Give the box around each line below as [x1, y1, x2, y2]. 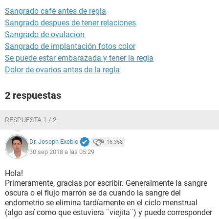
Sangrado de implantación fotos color [5, 42, 135, 51]
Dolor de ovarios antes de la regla [5, 65, 120, 74]
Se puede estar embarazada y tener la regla [5, 53, 153, 63]
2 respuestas [5, 89, 61, 101]
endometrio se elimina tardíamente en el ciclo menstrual [5, 198, 197, 207]
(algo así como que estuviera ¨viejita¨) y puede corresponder [5, 208, 212, 217]
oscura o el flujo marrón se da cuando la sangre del [5, 188, 181, 197]
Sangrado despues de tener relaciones [5, 18, 136, 27]
